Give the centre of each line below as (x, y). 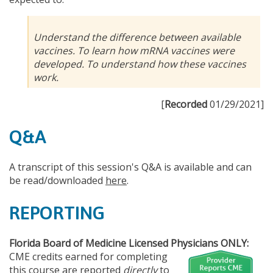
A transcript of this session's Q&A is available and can (130, 167)
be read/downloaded (57, 180)
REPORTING (57, 212)
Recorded (186, 104)
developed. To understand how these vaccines (140, 64)
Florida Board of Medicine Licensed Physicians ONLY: (129, 243)
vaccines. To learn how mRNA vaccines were (134, 50)
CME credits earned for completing (88, 256)
